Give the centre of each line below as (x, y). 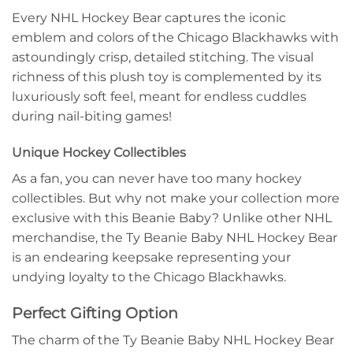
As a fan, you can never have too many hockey (157, 179)
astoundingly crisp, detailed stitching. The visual (163, 58)
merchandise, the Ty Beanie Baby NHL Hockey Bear (175, 238)
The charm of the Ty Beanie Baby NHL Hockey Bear (173, 340)
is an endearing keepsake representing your (151, 258)
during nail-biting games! (92, 117)
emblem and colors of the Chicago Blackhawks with (175, 38)
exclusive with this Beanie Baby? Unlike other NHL (172, 218)
